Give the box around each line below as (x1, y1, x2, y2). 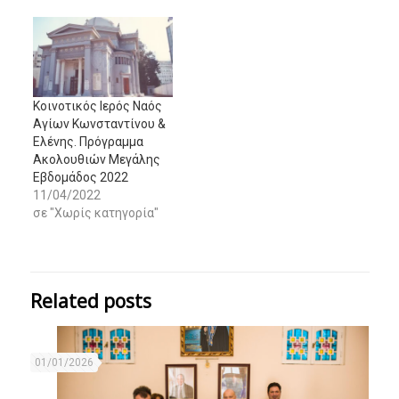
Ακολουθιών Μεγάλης (33, 151, 161, 167)
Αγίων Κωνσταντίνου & (33, 116, 167, 131)
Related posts (29, 288, 151, 313)
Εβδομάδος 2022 (33, 169, 129, 184)
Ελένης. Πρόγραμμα (33, 134, 144, 149)
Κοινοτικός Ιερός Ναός (33, 98, 163, 113)
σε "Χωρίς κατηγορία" (33, 205, 159, 220)
